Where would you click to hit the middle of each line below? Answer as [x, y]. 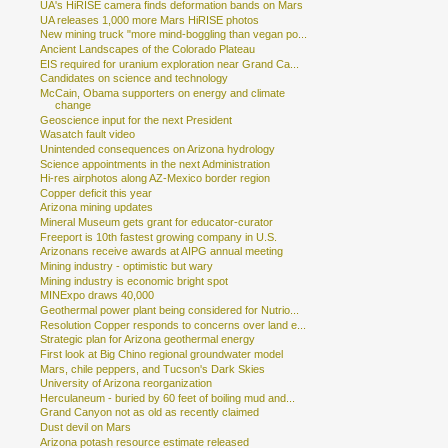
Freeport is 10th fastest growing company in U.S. [159, 236]
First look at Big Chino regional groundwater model [162, 353]
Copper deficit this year [96, 192]
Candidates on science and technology [134, 78]
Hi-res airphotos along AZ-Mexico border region [155, 178]
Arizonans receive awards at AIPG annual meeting [162, 251]
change [73, 105]
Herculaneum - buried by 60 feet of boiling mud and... [168, 397]
